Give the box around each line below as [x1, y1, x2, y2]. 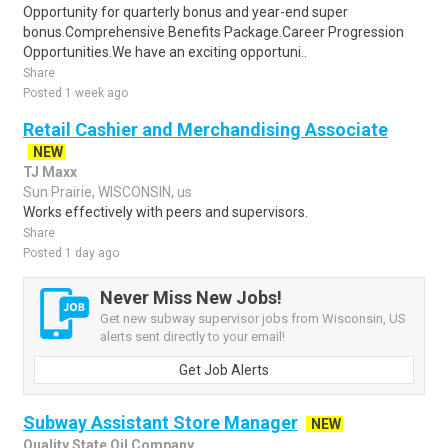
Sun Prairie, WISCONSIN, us [23, 184, 192, 200]
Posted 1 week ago [23, 86, 128, 100]
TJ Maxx [23, 164, 77, 180]
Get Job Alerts [179, 362, 269, 378]
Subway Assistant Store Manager [23, 412, 298, 433]
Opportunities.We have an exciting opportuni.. [23, 44, 307, 60]
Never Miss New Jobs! [100, 287, 282, 308]
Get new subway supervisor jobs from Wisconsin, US [100, 311, 406, 326]
